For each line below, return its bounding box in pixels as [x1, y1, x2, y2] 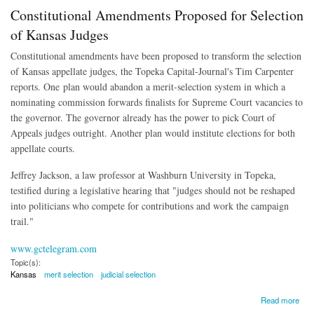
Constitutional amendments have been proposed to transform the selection [11, 48, 301, 62]
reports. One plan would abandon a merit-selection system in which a [11, 79, 285, 93]
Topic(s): [11, 257, 41, 268]
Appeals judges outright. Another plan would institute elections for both [11, 125, 295, 139]
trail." [11, 214, 34, 228]
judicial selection [101, 268, 156, 280]
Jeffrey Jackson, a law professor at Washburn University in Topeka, [11, 168, 276, 182]
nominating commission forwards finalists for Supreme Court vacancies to [11, 95, 303, 109]
